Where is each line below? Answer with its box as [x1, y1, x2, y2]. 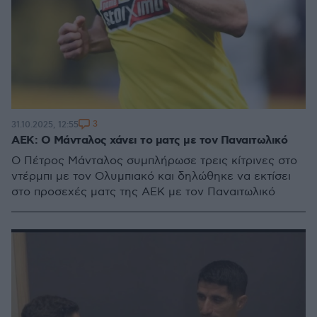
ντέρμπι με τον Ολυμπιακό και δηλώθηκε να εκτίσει [11, 170, 291, 183]
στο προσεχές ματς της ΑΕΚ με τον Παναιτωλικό [11, 185, 275, 199]
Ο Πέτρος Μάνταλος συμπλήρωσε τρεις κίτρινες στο [11, 154, 297, 168]
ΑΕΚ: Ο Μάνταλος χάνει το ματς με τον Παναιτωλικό [11, 133, 287, 148]
